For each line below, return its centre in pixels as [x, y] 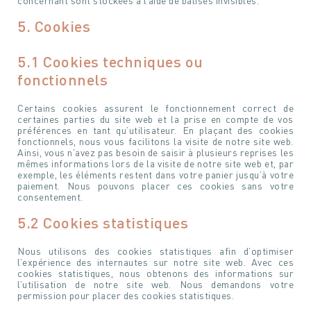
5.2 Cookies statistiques [103, 222]
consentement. [50, 197]
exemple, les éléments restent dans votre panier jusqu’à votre [155, 175]
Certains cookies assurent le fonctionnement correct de [155, 108]
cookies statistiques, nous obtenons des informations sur [155, 273]
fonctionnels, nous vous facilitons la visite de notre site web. [155, 141]
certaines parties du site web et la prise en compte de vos [155, 119]
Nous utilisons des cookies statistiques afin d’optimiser [155, 251]
